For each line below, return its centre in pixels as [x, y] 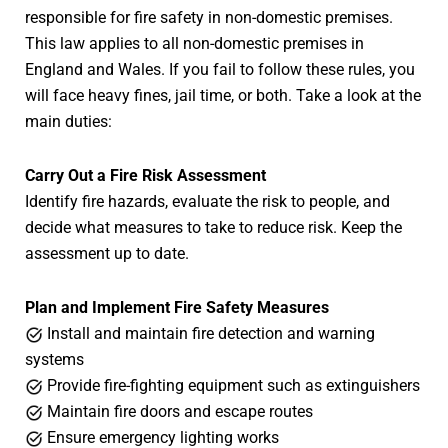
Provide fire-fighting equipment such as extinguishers [231, 385]
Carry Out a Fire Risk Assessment [145, 175]
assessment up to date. [107, 253]
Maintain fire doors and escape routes [178, 411]
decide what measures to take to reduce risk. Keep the [213, 227]
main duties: [68, 121]
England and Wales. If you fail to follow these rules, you [220, 69]
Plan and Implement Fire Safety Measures [177, 307]
